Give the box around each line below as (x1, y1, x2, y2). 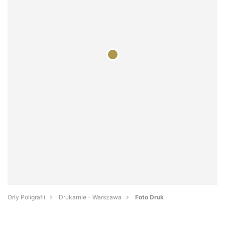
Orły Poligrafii (8, 193, 45, 201)
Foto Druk (135, 193, 164, 201)
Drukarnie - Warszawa (59, 193, 122, 201)
